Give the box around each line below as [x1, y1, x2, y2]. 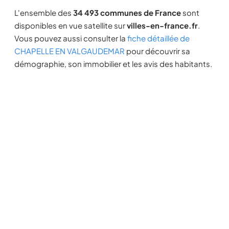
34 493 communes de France [73, 8, 181, 17]
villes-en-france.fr [127, 20, 198, 30]
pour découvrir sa [125, 46, 190, 56]
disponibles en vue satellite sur [14, 20, 127, 30]
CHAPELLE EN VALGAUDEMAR [14, 46, 125, 56]
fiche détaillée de [127, 33, 190, 43]
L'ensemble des [14, 8, 73, 17]
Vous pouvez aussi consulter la [14, 33, 127, 43]
